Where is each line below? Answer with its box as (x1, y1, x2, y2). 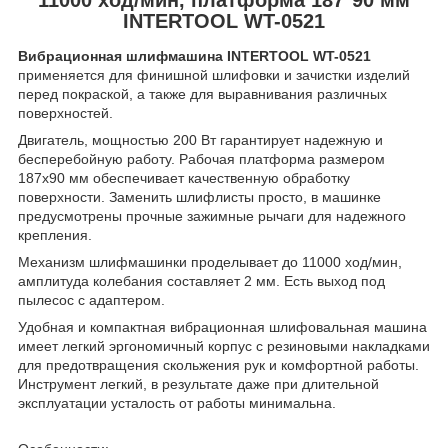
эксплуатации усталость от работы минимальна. (18, 395, 336, 412)
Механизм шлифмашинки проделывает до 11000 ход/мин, (18, 254, 402, 271)
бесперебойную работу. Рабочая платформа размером (18, 151, 385, 168)
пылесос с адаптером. (18, 292, 165, 309)
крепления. (18, 227, 92, 244)
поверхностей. (18, 105, 113, 122)
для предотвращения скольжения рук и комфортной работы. (18, 357, 419, 374)
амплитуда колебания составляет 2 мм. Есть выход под (18, 273, 385, 290)
